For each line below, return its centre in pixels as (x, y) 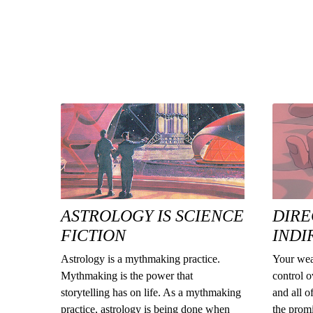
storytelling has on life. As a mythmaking (151, 293)
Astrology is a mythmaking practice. (141, 259)
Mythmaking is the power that (127, 276)
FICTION (94, 236)
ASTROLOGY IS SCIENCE (153, 216)
